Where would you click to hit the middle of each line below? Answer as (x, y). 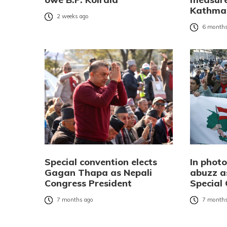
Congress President (88, 183)
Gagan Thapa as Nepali (98, 172)
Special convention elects (101, 162)
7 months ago (75, 200)
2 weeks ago (73, 16)
